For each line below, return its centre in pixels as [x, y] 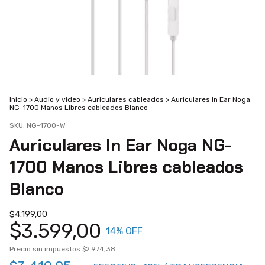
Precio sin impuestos [46, 249]
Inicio [18, 99]
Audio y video [57, 99]
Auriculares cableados [126, 99]
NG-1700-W [46, 125]
